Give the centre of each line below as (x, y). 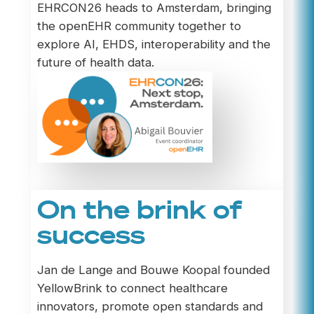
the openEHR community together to (139, 26)
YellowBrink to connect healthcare (132, 288)
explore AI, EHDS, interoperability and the (153, 44)
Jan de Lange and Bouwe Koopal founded (153, 270)
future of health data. (95, 62)
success (91, 234)
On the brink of (139, 209)
